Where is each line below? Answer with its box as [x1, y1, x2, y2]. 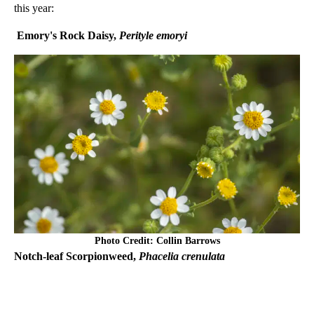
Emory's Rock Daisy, [14, 29, 119, 42]
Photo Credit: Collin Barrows [94, 235, 220, 247]
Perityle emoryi [119, 29, 187, 42]
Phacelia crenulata [136, 250, 225, 263]
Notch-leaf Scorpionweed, [14, 250, 136, 263]
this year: [14, 2, 57, 15]
